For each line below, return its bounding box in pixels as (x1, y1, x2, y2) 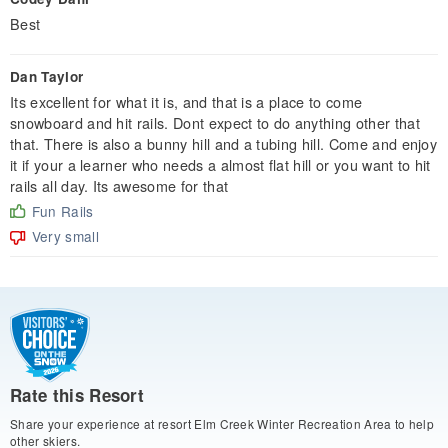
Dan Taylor (10, 66, 84, 86)
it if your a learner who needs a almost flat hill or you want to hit (10, 153, 431, 175)
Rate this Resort (10, 383, 145, 408)
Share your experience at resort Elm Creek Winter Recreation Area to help (10, 415, 435, 433)
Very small (31, 225, 99, 246)
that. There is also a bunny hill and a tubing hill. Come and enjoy (10, 132, 438, 154)
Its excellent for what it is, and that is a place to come (10, 90, 363, 112)
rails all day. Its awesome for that (10, 174, 229, 196)
